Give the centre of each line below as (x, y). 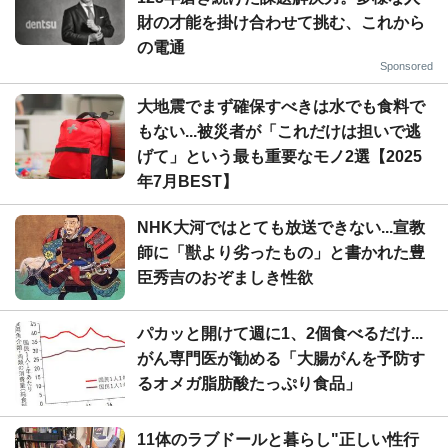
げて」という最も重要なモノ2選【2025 (279, 156)
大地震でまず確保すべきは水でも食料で (281, 106)
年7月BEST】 (187, 181)
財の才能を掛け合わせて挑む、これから (281, 22)
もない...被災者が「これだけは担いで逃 (279, 131)
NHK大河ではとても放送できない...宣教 (281, 227)
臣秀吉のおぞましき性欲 (225, 277)
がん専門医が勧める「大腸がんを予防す (281, 358)
